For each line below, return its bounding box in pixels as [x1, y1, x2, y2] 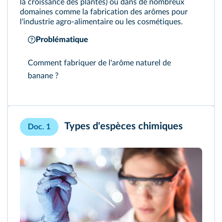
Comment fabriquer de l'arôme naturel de [28, 59, 171, 67]
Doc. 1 [28, 123, 51, 131]
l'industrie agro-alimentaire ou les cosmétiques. [20, 18, 183, 26]
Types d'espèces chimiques [62, 121, 183, 132]
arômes [144, 8, 169, 16]
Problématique [36, 36, 88, 44]
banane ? [28, 72, 58, 80]
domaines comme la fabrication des [20, 8, 144, 16]
